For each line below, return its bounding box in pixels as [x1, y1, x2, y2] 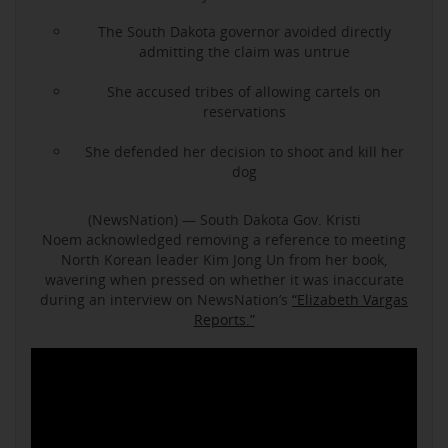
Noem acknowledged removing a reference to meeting [42, 229, 406, 249]
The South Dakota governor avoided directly [97, 21, 391, 41]
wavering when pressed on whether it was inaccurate [44, 269, 404, 289]
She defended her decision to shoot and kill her [84, 141, 404, 161]
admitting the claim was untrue [138, 41, 350, 61]
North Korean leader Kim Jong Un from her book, [61, 249, 387, 269]
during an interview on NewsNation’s [40, 289, 292, 309]
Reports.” [193, 309, 255, 329]
